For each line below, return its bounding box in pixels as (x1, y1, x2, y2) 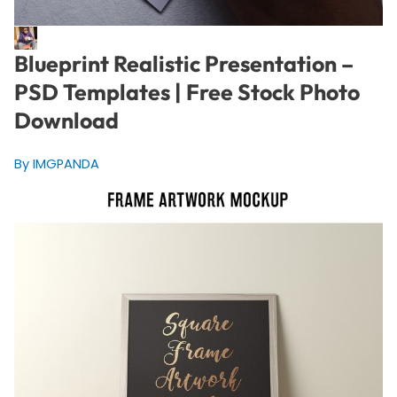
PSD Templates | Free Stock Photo (13, 78, 360, 107)
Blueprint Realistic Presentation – (13, 50, 354, 79)
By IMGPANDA (13, 155, 99, 174)
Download (13, 106, 119, 136)
